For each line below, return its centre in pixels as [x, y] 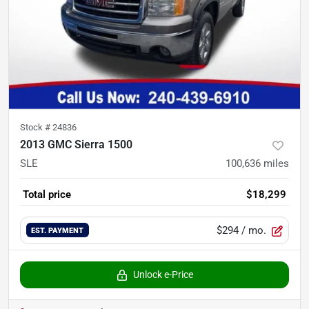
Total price [47, 195]
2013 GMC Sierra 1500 [76, 144]
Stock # [36, 127]
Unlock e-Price [163, 275]
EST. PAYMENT [58, 231]
